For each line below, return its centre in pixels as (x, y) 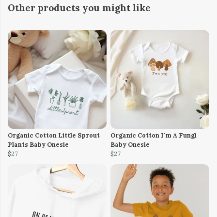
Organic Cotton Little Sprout (54, 136)
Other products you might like (79, 8)
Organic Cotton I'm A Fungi (154, 136)
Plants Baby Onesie (38, 145)
